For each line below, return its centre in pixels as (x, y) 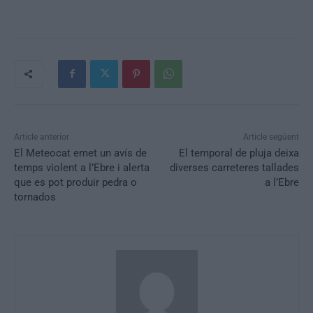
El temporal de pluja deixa (239, 153)
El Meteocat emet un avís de (80, 153)
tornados (35, 197)
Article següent (271, 137)
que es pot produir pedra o (75, 182)
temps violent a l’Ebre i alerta (82, 167)
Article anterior (42, 137)
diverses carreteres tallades (234, 167)
